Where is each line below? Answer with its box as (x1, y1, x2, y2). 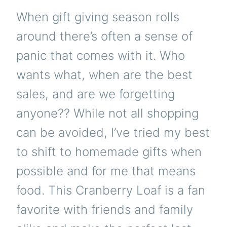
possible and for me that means (16, 164, 196, 179)
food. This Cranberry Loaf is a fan (16, 183, 205, 198)
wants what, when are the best (16, 67, 193, 83)
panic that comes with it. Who (16, 48, 185, 63)
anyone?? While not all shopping (16, 106, 199, 121)
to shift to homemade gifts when (16, 144, 202, 160)
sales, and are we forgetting (16, 87, 175, 102)
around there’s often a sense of (16, 29, 193, 44)
